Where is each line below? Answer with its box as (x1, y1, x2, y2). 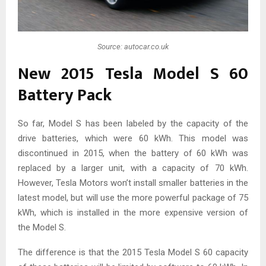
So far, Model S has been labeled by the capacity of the (18, 118, 248, 129)
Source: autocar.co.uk (97, 42, 169, 51)
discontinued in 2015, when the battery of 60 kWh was (18, 148, 248, 159)
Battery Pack (18, 81, 112, 109)
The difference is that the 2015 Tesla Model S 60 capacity (18, 247, 248, 258)
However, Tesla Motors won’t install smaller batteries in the (18, 178, 248, 188)
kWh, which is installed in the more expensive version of (18, 207, 248, 218)
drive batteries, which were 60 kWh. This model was (18, 133, 248, 144)
